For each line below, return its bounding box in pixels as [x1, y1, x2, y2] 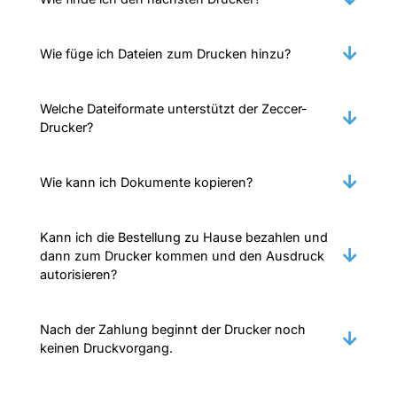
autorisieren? [40, 266, 117, 282]
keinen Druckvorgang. [40, 339, 173, 355]
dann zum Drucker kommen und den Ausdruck [40, 247, 324, 263]
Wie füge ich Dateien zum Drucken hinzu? [40, 45, 291, 61]
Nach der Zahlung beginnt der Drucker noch [40, 321, 306, 337]
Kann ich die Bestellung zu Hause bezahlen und [40, 229, 328, 245]
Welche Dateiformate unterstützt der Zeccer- [40, 100, 307, 116]
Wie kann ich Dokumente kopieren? [40, 174, 253, 190]
